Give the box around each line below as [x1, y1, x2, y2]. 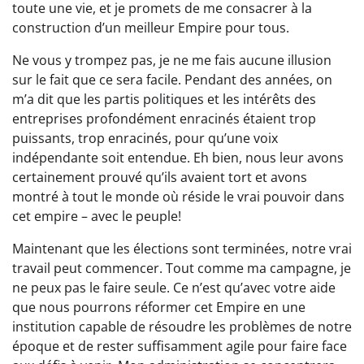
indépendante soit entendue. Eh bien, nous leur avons [12, 149, 344, 167]
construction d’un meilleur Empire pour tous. [12, 19, 289, 37]
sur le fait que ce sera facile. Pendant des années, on [12, 71, 332, 89]
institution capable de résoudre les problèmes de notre [12, 318, 352, 336]
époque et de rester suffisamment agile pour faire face [12, 337, 347, 356]
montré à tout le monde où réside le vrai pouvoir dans [12, 188, 344, 206]
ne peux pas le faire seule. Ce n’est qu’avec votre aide [12, 279, 336, 297]
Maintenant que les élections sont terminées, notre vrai [12, 240, 352, 258]
